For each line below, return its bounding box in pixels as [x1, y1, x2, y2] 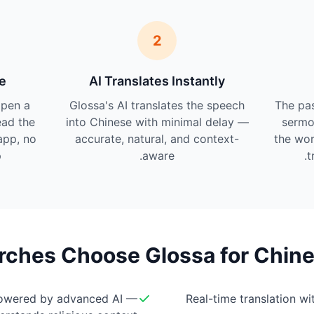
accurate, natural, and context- [75, 132, 240, 146]
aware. [142, 149, 175, 163]
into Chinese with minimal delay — [65, 115, 249, 129]
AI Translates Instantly [89, 74, 226, 88]
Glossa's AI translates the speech [69, 98, 245, 112]
